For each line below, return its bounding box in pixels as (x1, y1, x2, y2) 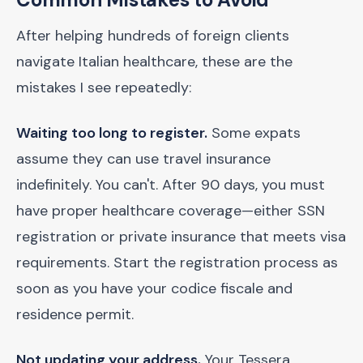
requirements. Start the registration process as (16, 253, 338, 272)
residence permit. (16, 305, 134, 324)
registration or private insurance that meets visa (16, 227, 346, 246)
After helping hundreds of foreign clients (16, 26, 289, 45)
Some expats (207, 123, 301, 143)
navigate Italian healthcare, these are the (16, 52, 293, 71)
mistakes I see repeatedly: (16, 78, 191, 97)
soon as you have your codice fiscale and (16, 279, 293, 298)
